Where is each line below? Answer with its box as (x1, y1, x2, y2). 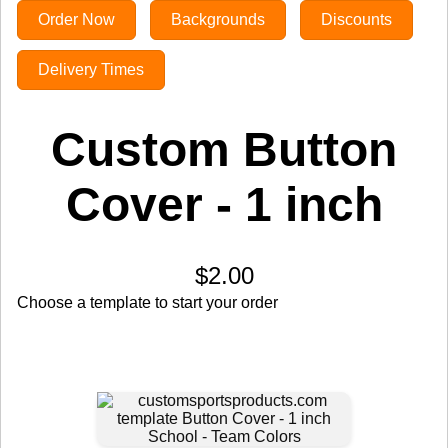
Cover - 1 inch (65, 178, 383, 232)
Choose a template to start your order (17, 294, 278, 312)
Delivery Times (38, 61, 144, 78)
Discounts (321, 11, 392, 28)
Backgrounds (171, 11, 265, 28)
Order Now (38, 11, 115, 28)
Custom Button (51, 123, 397, 177)
